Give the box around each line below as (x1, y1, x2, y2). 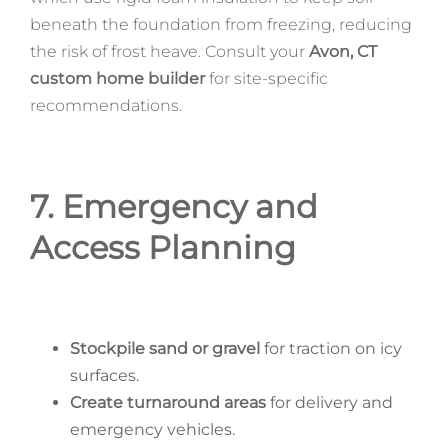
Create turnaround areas (69, 392, 266, 412)
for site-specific (204, 68, 328, 88)
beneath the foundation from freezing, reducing (29, 14, 412, 34)
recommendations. (29, 95, 182, 115)
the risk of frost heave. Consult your (29, 41, 309, 61)
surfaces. (69, 365, 139, 385)
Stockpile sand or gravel (69, 338, 260, 358)
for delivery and (265, 392, 393, 412)
